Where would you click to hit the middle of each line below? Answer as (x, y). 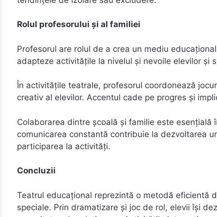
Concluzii (36, 170)
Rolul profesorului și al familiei (79, 24)
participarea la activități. (64, 146)
